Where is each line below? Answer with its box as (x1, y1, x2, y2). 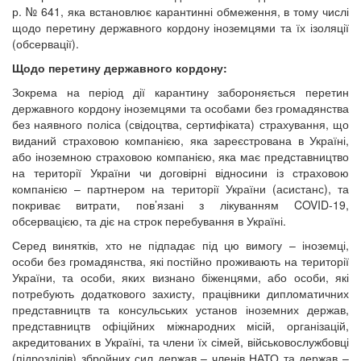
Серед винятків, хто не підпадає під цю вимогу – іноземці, (12, 237, 349, 254)
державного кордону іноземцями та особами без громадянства (12, 100, 349, 117)
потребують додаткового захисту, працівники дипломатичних (12, 285, 349, 302)
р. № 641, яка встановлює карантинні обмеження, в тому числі (12, 3, 349, 20)
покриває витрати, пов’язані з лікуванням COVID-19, (12, 197, 349, 214)
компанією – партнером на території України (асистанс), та (12, 180, 349, 197)
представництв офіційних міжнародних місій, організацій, (12, 317, 349, 334)
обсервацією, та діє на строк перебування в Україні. (12, 213, 286, 230)
